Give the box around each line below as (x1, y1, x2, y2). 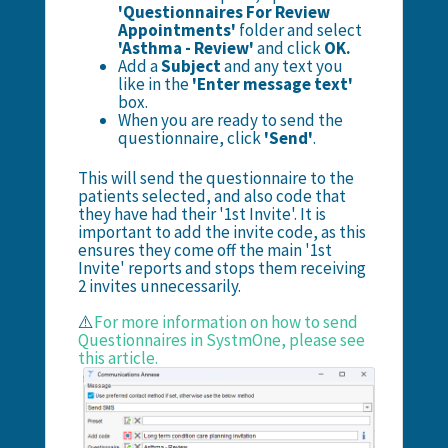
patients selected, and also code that (77, 184, 346, 207)
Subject (160, 54, 221, 77)
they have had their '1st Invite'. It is (77, 202, 326, 225)
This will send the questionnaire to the (77, 166, 354, 189)
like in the (117, 72, 192, 95)
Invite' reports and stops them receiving (77, 256, 366, 279)
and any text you (220, 54, 343, 77)
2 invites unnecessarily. (77, 274, 241, 297)
